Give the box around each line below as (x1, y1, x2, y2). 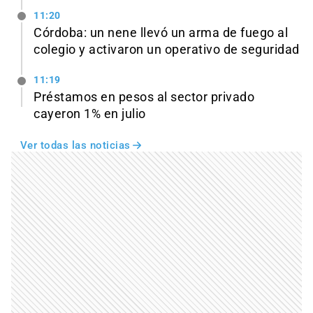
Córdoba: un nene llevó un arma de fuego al (34, 25, 288, 40)
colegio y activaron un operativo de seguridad (34, 42, 300, 57)
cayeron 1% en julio (34, 107, 146, 122)
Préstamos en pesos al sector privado (34, 90, 254, 105)
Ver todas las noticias (20, 139, 131, 152)
